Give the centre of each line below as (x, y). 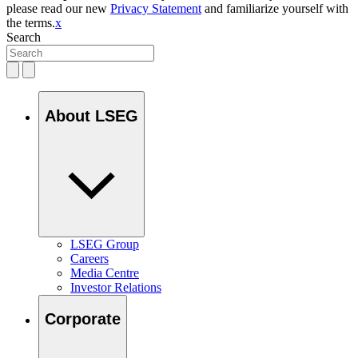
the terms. (31, 23)
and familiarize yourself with (275, 9)
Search (24, 38)
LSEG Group (105, 244)
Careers (89, 258)
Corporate (83, 319)
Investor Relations (116, 287)
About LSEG (91, 115)
